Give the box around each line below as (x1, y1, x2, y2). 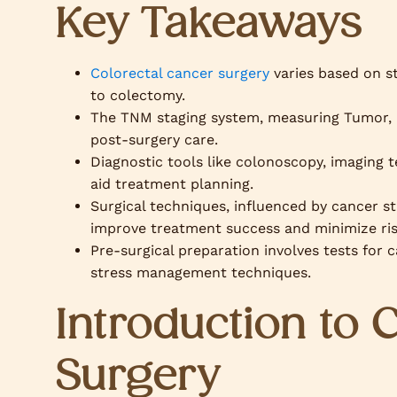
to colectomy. (90, 87, 185, 104)
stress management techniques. (90, 264, 311, 281)
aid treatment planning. (90, 175, 253, 192)
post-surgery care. (90, 131, 218, 148)
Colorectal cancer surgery (90, 65, 269, 82)
